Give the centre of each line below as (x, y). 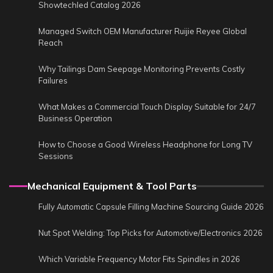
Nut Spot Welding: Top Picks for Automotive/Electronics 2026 (151, 232)
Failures (53, 80)
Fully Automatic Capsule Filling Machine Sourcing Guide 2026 (151, 206)
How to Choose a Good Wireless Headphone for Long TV (145, 144)
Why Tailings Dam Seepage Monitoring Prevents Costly (142, 69)
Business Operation (75, 118)
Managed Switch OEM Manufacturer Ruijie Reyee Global (143, 31)
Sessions (56, 156)
